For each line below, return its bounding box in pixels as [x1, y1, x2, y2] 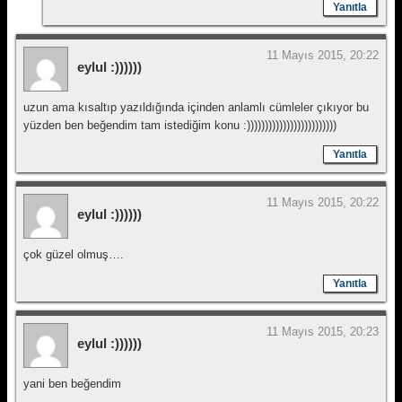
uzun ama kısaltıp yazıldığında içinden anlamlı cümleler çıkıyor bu [23, 100, 369, 114]
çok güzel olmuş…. [23, 248, 124, 261]
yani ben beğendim [23, 377, 121, 390]
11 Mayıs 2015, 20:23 [267, 325, 379, 338]
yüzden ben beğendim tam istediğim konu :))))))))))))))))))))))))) [23, 118, 336, 132]
